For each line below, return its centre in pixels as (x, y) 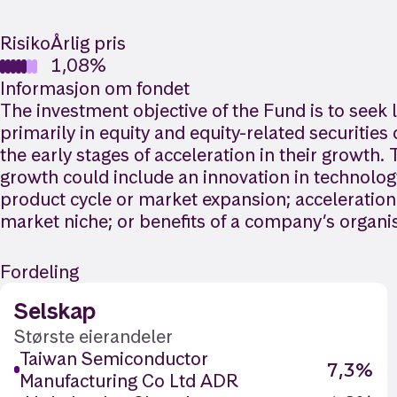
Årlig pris (88, 43)
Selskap (55, 311)
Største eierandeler (93, 336)
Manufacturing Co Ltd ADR (128, 381)
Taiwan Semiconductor (113, 358)
